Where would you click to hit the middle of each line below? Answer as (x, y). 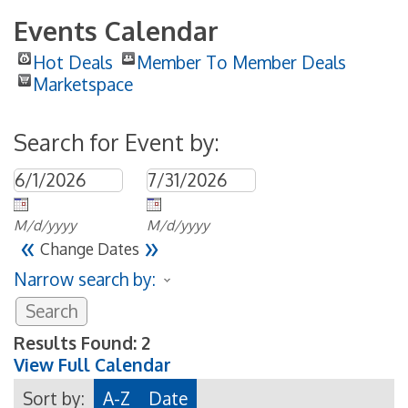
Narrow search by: (85, 279)
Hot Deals (73, 62)
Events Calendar (116, 30)
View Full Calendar (92, 364)
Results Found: (75, 342)
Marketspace (83, 84)
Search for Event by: (117, 142)
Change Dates (90, 248)
